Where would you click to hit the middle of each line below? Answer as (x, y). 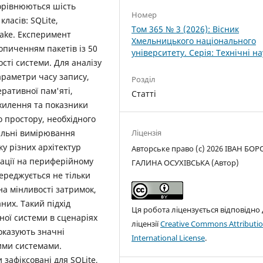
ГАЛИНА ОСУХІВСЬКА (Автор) (186, 163)
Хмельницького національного (194, 41)
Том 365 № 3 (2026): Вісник (186, 29)
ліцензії (146, 224)
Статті (144, 94)
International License (168, 238)
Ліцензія (147, 133)
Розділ (144, 80)
